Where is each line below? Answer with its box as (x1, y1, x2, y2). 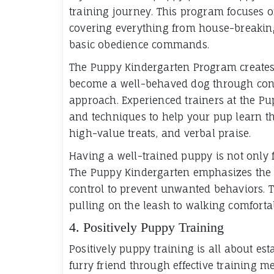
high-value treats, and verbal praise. (69, 127, 251, 139)
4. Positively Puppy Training (69, 219, 224, 235)
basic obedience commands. (69, 38, 209, 51)
